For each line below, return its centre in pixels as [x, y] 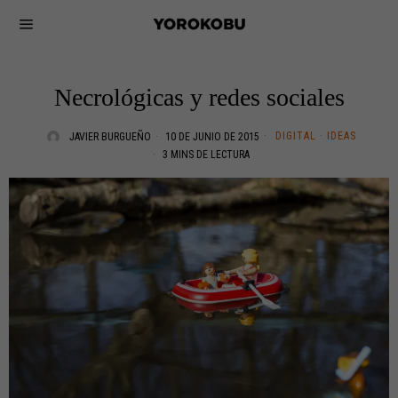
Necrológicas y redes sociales [199, 97]
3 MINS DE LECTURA [205, 155]
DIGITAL [295, 136]
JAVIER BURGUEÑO [110, 137]
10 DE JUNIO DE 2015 [211, 137]
